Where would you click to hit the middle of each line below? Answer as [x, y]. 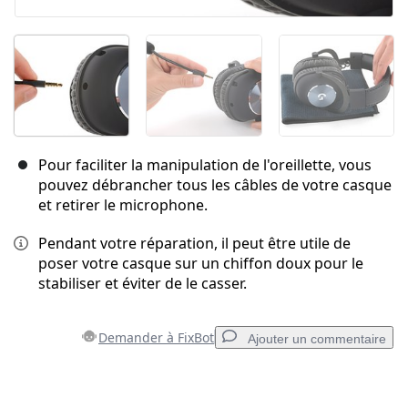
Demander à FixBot [156, 337]
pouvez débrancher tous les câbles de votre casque [215, 184]
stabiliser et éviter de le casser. [143, 283]
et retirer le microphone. [123, 204]
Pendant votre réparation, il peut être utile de [194, 243]
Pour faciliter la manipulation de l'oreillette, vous [205, 164]
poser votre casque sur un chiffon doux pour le [201, 263]
